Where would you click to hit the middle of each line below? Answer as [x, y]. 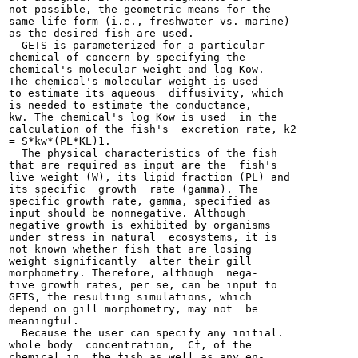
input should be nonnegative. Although [127, 213]
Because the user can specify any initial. [146, 333]
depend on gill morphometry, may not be [133, 309]
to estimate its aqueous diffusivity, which [146, 93]
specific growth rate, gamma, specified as [140, 201]
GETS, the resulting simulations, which [130, 297]
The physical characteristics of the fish [143, 153]
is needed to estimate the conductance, [130, 105]
